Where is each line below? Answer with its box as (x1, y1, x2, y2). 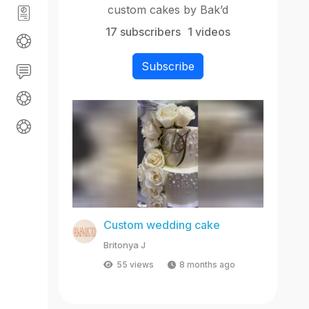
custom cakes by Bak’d (108, 2, 229, 17)
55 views (117, 259, 154, 270)
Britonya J (103, 239, 146, 250)
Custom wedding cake (103, 217, 220, 232)
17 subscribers (106, 24, 181, 39)
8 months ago (179, 259, 235, 270)
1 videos (188, 24, 231, 39)
